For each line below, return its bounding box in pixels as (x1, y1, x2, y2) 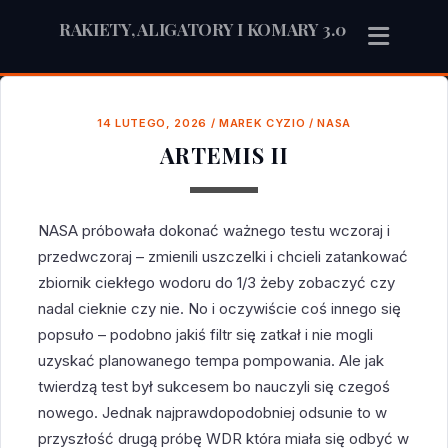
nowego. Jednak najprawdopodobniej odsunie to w (38, 403, 388, 423)
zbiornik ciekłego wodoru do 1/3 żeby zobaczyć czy (38, 273, 396, 293)
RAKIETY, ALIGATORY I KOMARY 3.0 (58, 18, 346, 40)
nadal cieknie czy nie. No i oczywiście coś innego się (38, 299, 402, 319)
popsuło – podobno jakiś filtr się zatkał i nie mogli (38, 325, 374, 345)
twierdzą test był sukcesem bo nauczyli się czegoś (38, 377, 391, 397)
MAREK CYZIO (219, 116, 306, 131)
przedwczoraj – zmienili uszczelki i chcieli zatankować (38, 247, 409, 267)
